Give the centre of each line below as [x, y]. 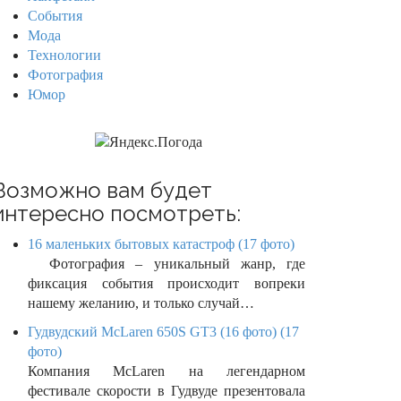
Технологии [64, 55]
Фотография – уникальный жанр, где [166, 264]
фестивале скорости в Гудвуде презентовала [166, 391]
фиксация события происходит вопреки [166, 284]
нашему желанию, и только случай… [141, 303]
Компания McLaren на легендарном [166, 371]
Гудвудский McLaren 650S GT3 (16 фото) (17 [163, 332]
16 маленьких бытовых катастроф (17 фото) [161, 244]
